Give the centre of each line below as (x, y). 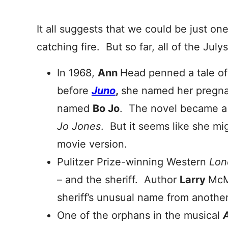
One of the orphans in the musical (140, 215)
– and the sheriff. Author (118, 180)
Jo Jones (79, 126)
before (74, 91)
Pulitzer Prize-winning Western (133, 162)
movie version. (92, 144)
